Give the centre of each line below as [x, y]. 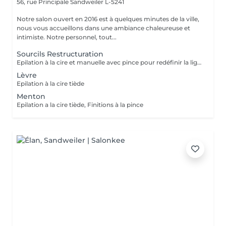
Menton [31, 96]
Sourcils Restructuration [60, 54]
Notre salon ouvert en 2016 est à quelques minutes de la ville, [108, 19]
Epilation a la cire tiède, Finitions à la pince [80, 105]
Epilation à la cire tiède [50, 83]
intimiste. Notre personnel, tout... [67, 37]
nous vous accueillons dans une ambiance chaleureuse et [103, 28]
